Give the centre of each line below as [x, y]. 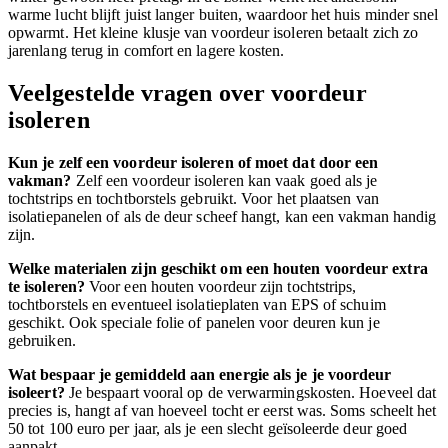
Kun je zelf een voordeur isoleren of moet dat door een [193, 163]
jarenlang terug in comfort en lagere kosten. [146, 51]
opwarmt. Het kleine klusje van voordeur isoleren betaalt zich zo [213, 33]
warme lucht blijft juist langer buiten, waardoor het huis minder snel [223, 15]
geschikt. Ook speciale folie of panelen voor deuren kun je [194, 323]
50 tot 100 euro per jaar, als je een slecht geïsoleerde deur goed [208, 429]
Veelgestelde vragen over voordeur [187, 93]
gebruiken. [42, 341]
